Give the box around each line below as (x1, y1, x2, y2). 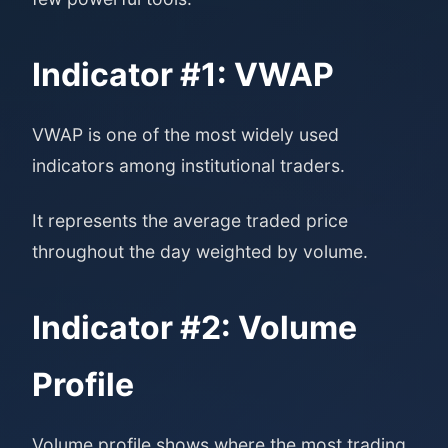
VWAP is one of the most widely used (32, 124, 339, 145)
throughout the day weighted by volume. (32, 241, 368, 262)
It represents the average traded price (32, 210, 348, 231)
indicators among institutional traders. (32, 155, 345, 176)
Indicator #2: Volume (32, 308, 357, 347)
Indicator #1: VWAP (32, 55, 334, 94)
